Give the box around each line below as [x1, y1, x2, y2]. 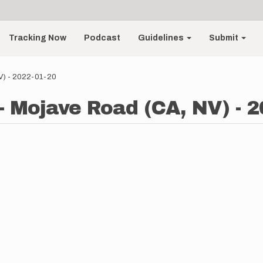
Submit [209, 33, 241, 42]
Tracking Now [9, 33, 67, 42]
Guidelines [138, 33, 186, 42]
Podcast [84, 33, 121, 42]
